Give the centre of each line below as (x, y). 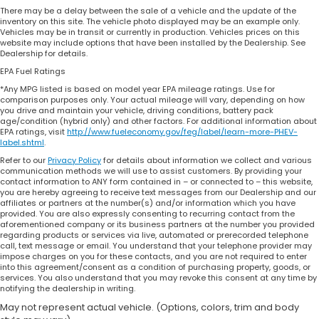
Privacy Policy (74, 161)
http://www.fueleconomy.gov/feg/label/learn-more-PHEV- (182, 132)
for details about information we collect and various (206, 161)
